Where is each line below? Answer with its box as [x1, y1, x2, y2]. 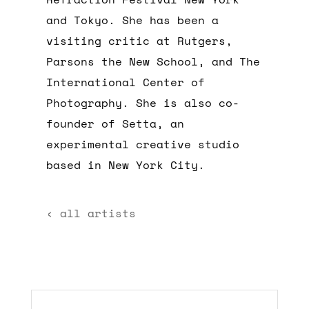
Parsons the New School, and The [46, 52, 261, 70]
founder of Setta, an [46, 114, 185, 132]
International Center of [46, 73, 206, 90]
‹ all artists [46, 204, 137, 221]
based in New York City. [46, 156, 206, 173]
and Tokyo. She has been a [46, 11, 219, 28]
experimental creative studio [46, 135, 240, 152]
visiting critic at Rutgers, [46, 32, 233, 49]
